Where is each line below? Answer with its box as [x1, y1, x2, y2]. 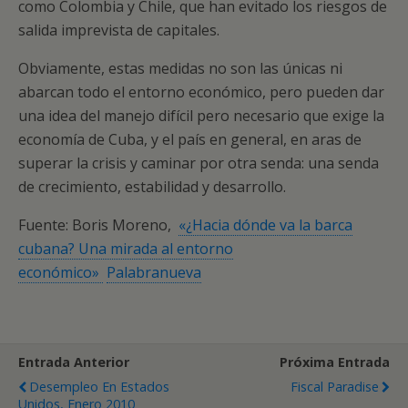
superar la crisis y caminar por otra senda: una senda [18, 153, 379, 173]
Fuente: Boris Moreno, [18, 215, 178, 235]
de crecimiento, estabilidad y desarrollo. [18, 177, 286, 197]
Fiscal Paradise [291, 378, 379, 395]
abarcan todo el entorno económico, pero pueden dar [18, 82, 384, 102]
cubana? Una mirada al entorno [18, 239, 233, 259]
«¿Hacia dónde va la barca [178, 215, 352, 235]
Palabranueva [107, 262, 201, 282]
